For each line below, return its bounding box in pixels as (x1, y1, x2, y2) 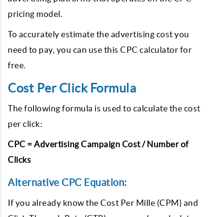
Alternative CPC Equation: (8, 177, 127, 188)
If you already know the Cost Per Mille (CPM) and (8, 198, 198, 207)
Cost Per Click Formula (8, 81, 136, 95)
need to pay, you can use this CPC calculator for (8, 45, 192, 54)
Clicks (8, 155, 31, 164)
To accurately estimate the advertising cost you (8, 30, 189, 39)
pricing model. (8, 9, 62, 18)
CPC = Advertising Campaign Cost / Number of (8, 139, 189, 149)
